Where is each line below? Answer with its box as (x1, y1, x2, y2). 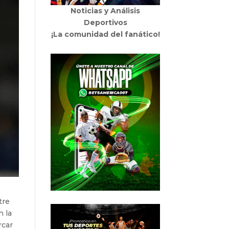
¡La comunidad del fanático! (51, 30, 160, 39)
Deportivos (83, 18, 127, 28)
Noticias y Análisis (71, 6, 141, 16)
